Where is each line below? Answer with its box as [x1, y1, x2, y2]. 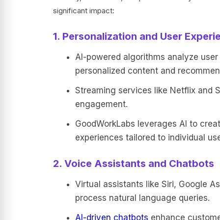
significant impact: [53, 6, 114, 15]
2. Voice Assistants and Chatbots [53, 158, 214, 169]
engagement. [75, 99, 128, 109]
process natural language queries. [75, 193, 210, 203]
